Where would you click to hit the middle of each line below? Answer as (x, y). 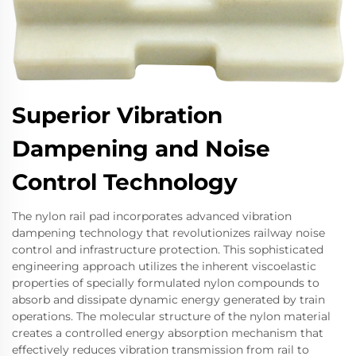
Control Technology (125, 182)
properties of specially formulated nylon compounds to (166, 282)
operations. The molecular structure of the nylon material (171, 316)
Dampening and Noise (141, 148)
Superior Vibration (117, 115)
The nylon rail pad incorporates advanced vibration (152, 216)
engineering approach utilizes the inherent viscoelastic (164, 266)
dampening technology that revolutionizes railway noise (168, 232)
